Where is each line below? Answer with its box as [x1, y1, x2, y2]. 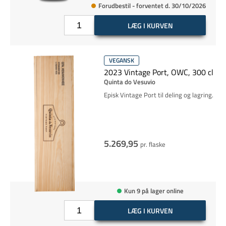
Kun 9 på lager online [124, 185, 184, 196]
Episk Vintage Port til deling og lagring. [103, 90, 213, 100]
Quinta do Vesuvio [103, 77, 155, 87]
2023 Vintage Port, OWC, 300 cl [103, 66, 213, 78]
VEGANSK [108, 55, 134, 65]
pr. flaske [140, 139, 165, 149]
